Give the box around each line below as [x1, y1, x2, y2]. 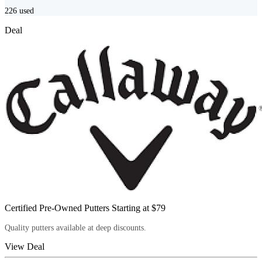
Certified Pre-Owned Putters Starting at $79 [5, 203, 166, 213]
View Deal [5, 242, 44, 252]
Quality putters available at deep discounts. [5, 223, 146, 233]
